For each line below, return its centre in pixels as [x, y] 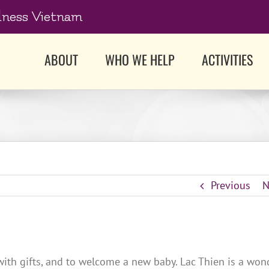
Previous [230, 185]
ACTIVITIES [227, 59]
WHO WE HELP [140, 59]
